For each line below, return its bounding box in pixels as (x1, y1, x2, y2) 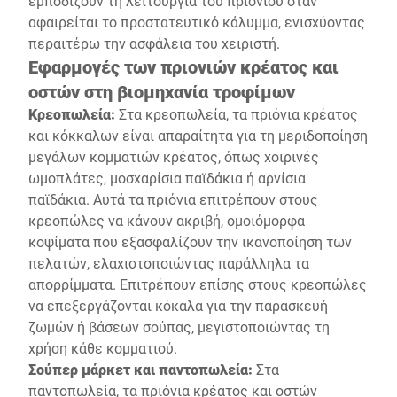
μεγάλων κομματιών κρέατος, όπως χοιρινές (28, 147, 319, 166)
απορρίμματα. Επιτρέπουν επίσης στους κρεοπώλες (28, 275, 367, 293)
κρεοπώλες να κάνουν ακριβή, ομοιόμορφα (28, 211, 305, 230)
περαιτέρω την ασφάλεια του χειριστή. (28, 34, 280, 52)
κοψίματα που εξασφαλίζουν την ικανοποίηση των (28, 232, 352, 251)
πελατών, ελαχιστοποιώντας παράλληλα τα (28, 253, 309, 272)
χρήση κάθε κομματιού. (28, 339, 177, 357)
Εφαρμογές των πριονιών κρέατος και (28, 55, 339, 78)
